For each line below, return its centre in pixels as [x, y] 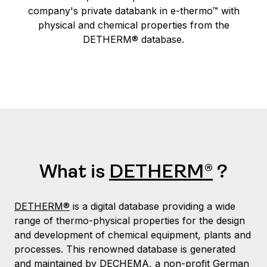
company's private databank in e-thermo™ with [133, 11]
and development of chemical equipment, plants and [133, 235]
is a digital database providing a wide [153, 206]
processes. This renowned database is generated [125, 249]
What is [74, 173]
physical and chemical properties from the [133, 25]
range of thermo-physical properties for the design [130, 221]
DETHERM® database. [133, 39]
